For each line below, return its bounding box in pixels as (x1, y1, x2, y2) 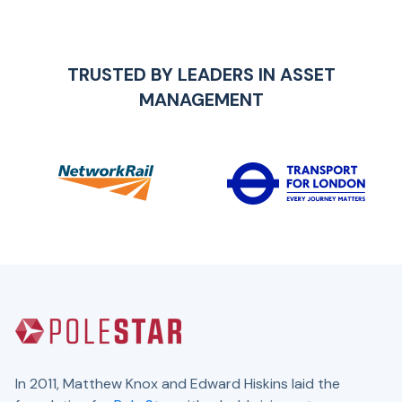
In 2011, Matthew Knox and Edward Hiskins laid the (15, 374, 340, 394)
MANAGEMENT (138, 87, 264, 111)
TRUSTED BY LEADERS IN (66, 62, 280, 86)
